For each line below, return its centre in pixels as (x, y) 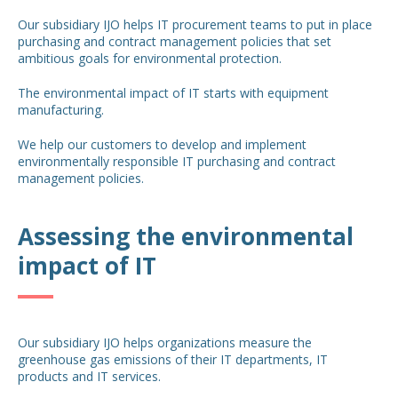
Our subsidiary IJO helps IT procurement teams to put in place (195, 24)
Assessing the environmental (186, 236)
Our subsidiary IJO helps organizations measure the (165, 342)
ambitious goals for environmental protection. (150, 58)
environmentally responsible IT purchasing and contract (177, 161)
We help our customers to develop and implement (162, 144)
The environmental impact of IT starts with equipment (173, 93)
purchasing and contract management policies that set (175, 41)
